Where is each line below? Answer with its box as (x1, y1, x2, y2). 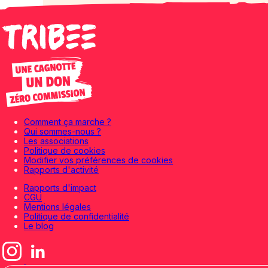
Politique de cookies (24, 145, 105, 156)
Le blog (24, 221, 54, 231)
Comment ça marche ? (24, 117, 111, 127)
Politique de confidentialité (24, 211, 129, 221)
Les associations (24, 136, 89, 146)
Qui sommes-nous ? (24, 126, 101, 136)
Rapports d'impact (24, 182, 96, 193)
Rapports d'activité (24, 165, 99, 175)
